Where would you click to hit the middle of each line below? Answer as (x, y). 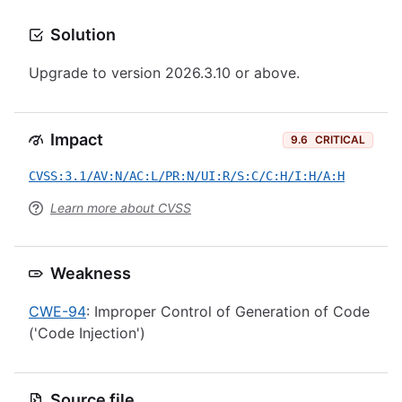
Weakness (91, 273)
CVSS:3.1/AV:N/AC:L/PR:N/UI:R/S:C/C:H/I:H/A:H (187, 176)
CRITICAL (340, 140)
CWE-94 (57, 311)
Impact (77, 140)
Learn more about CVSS (121, 208)
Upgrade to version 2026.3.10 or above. (164, 73)
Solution (83, 35)
